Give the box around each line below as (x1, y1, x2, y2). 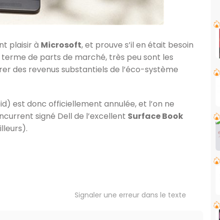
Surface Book (128, 110, 183, 122)
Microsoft (41, 39, 82, 51)
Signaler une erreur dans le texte (75, 190, 186, 200)
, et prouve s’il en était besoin (82, 39, 193, 51)
